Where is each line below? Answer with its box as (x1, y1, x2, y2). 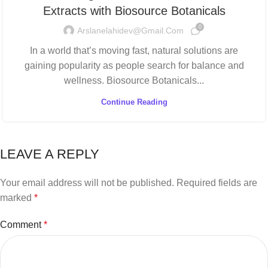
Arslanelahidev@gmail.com (77, 26, 184, 36)
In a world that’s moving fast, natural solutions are (30, 45, 238, 56)
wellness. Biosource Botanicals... (64, 75, 204, 86)
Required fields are (176, 177, 257, 188)
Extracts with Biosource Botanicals (42, 4, 226, 17)
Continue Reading (100, 97, 167, 106)
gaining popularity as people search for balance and (24, 60, 244, 71)
